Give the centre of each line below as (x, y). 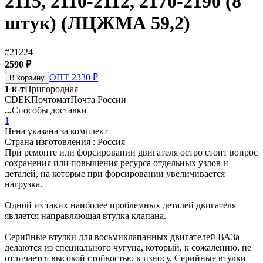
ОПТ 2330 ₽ (74, 77)
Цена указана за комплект (56, 131)
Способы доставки (49, 110)
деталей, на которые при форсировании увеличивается (115, 173)
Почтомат (51, 99)
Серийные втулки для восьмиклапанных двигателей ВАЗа (122, 237)
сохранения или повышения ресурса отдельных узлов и (117, 163)
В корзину (27, 77)
